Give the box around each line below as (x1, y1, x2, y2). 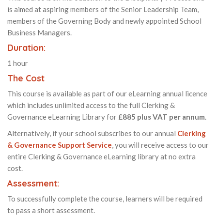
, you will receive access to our (112, 140, 209, 150)
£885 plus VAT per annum (118, 112, 205, 122)
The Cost (7, 73, 45, 84)
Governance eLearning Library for (7, 112, 117, 122)
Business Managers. (7, 28, 72, 37)
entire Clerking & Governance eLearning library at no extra (7, 152, 196, 161)
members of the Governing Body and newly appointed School (7, 16, 201, 26)
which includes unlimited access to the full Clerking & (7, 101, 175, 110)
